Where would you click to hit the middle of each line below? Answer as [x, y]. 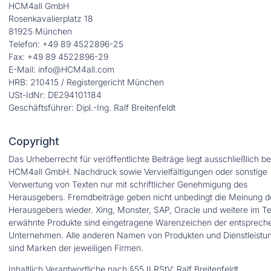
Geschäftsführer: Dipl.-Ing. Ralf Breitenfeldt [92, 107]
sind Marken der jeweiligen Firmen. [76, 247]
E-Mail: [23, 69]
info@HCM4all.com [76, 69]
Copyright [34, 141]
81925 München [40, 31]
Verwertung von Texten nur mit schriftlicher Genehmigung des [128, 184]
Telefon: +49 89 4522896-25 [66, 44]
